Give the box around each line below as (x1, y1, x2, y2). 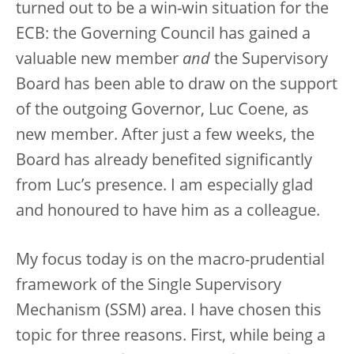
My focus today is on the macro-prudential (16, 253, 325, 269)
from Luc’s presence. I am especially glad (16, 179, 313, 195)
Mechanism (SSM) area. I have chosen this (16, 303, 322, 320)
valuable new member (16, 52, 183, 69)
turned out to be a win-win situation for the (16, 2, 329, 18)
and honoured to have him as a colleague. (16, 204, 320, 220)
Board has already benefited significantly (16, 153, 312, 170)
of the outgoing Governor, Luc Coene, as (16, 103, 309, 119)
